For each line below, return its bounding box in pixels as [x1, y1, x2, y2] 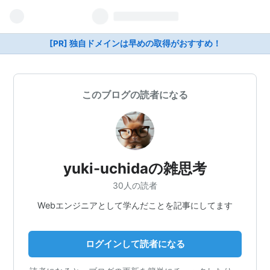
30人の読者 [113, 180, 157, 190]
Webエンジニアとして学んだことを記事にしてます [37, 199, 233, 210]
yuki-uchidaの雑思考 [63, 160, 207, 177]
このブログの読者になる [82, 89, 188, 101]
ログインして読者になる [85, 237, 185, 250]
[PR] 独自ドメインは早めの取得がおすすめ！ [49, 39, 221, 48]
